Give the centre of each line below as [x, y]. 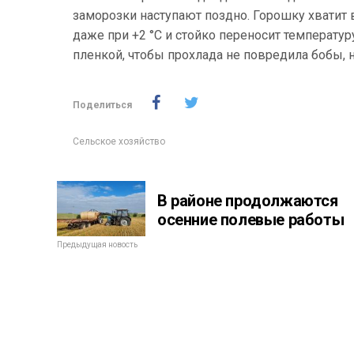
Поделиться [102, 105]
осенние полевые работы [251, 220]
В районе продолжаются [248, 201]
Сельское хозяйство [119, 142]
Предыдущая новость [97, 245]
